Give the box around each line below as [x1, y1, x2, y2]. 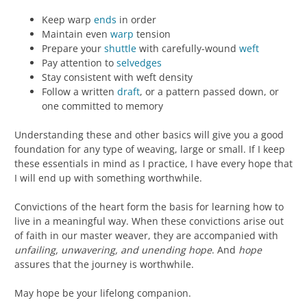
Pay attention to [42, 56, 116, 70]
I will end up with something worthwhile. [14, 171, 202, 185]
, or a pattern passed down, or [140, 85, 279, 99]
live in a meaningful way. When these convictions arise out [14, 214, 284, 228]
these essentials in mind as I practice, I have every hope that [14, 157, 293, 171]
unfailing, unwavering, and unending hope [14, 243, 212, 257]
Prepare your [42, 42, 104, 56]
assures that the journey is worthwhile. [14, 258, 194, 271]
